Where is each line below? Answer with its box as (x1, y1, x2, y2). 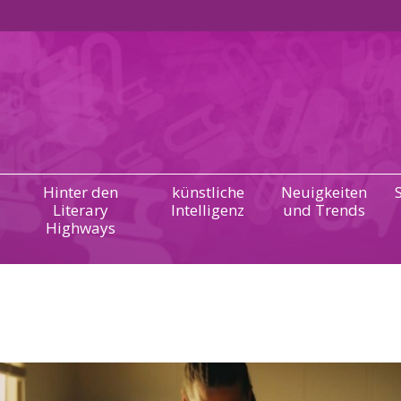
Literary (52, 200, 108, 220)
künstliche (171, 182, 244, 202)
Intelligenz (171, 200, 245, 220)
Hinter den (42, 182, 118, 202)
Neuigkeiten (281, 182, 368, 202)
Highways (45, 218, 115, 238)
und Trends (283, 200, 366, 220)
